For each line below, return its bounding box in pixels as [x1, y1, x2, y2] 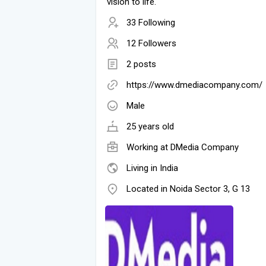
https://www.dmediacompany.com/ [126, 79, 262, 90]
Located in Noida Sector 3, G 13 [126, 183, 250, 194]
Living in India [126, 162, 178, 173]
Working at [126, 141, 170, 153]
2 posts [126, 58, 156, 69]
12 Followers [126, 37, 176, 49]
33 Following [126, 17, 175, 28]
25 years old [126, 121, 174, 132]
